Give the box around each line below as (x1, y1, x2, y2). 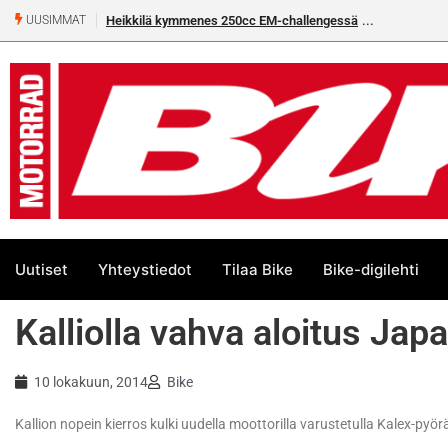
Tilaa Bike (222, 259, 293, 279)
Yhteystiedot (98, 259, 192, 279)
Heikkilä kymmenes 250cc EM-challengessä (106, 13, 358, 28)
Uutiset (15, 259, 68, 279)
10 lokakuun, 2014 (34, 374, 148, 391)
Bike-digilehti (323, 259, 419, 279)
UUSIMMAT (23, 13, 86, 28)
